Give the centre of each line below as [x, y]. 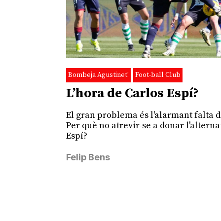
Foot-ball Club [158, 75]
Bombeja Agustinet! [99, 75]
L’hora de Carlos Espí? [133, 94]
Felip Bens [88, 157]
